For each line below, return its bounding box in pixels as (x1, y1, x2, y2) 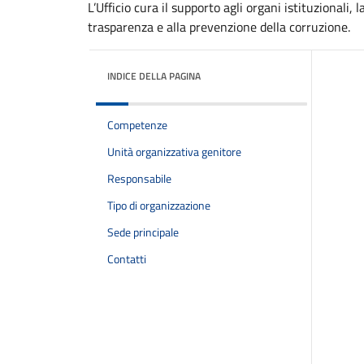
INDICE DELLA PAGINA (107, 68, 201, 84)
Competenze (107, 116, 167, 134)
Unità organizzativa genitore (107, 143, 241, 161)
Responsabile (107, 170, 171, 188)
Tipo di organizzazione (107, 197, 210, 214)
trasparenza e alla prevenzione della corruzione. (88, 17, 350, 37)
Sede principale (107, 223, 179, 241)
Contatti (107, 250, 146, 268)
